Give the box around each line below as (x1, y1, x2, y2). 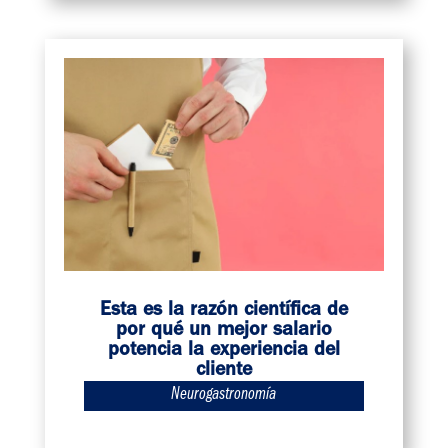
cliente (195, 361, 252, 382)
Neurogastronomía (171, 387, 277, 406)
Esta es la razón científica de (99, 301, 348, 322)
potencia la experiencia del (107, 341, 340, 362)
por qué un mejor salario (115, 321, 332, 342)
